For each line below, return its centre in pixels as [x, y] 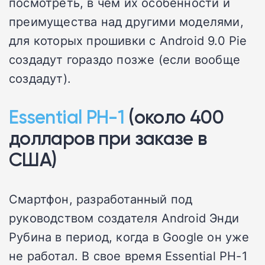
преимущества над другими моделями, [126, 21]
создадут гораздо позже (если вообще [125, 59]
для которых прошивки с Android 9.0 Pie [128, 40]
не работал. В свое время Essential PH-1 [128, 255]
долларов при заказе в [108, 138]
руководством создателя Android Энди [124, 217]
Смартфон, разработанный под [101, 198]
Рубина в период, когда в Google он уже [129, 236]
